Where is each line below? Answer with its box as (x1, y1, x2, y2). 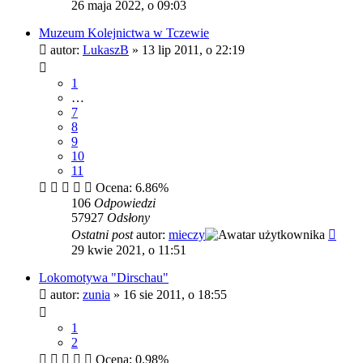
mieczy (169, 227, 205, 241)
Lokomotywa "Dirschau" (39, 270, 169, 284)
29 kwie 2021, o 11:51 (71, 242, 186, 257)
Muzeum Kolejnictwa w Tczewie (39, 25, 209, 40)
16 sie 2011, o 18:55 (123, 287, 227, 301)
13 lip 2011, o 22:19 (142, 42, 245, 57)
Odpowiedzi (94, 195, 156, 210)
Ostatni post (71, 227, 136, 241)
